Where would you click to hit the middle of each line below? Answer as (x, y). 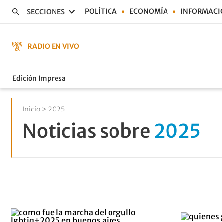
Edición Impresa (39, 78)
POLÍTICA (101, 11)
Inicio (31, 109)
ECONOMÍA (149, 11)
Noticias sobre (88, 131)
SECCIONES (46, 12)
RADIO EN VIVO (53, 46)
